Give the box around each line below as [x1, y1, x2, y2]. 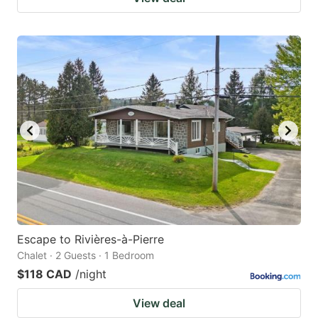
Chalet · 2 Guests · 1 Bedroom [17, 248, 154, 261]
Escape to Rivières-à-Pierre [17, 231, 164, 246]
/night [75, 266, 106, 281]
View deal [133, 295, 185, 310]
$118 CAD [17, 266, 72, 281]
